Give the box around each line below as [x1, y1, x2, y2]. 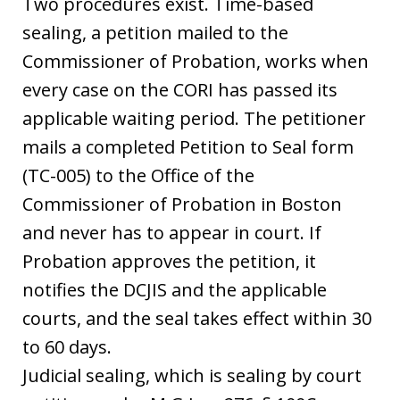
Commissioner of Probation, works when [22, 49, 369, 73]
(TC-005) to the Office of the [22, 163, 254, 187]
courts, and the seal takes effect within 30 [22, 306, 371, 330]
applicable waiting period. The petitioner [22, 106, 366, 130]
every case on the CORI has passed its [22, 78, 337, 102]
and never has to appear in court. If [22, 221, 321, 245]
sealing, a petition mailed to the [22, 21, 288, 45]
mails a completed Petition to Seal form [22, 135, 354, 159]
